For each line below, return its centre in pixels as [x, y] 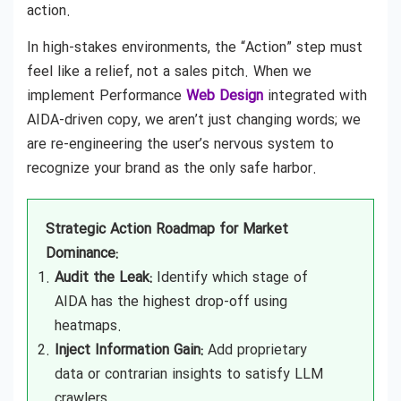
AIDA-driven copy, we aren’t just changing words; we [194, 120]
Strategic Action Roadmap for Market [167, 229]
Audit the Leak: [103, 277]
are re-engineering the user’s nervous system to [180, 144]
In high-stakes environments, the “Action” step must [195, 47]
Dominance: [82, 253]
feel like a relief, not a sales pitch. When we [169, 72]
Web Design [225, 96]
